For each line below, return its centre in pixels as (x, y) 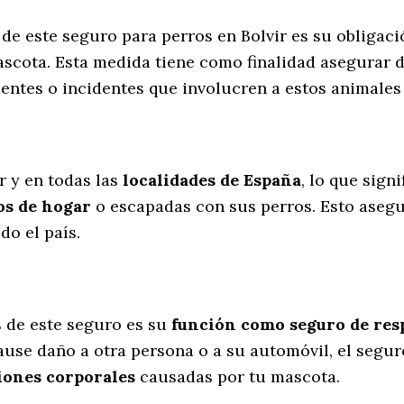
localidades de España (212, 180)
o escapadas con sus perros (202, 207)
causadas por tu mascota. (238, 377)
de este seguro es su (87, 325)
